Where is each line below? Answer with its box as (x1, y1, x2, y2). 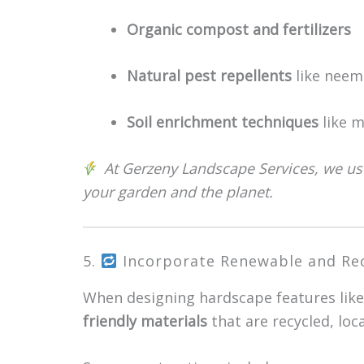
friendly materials (83, 311, 207, 331)
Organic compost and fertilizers (127, 19, 351, 39)
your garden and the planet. (83, 182, 273, 201)
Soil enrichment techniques (127, 112, 318, 132)
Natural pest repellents (127, 66, 292, 85)
